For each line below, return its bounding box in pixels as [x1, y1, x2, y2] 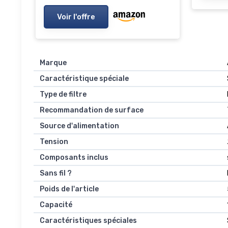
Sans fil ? [40, 169, 72, 178]
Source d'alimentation [40, 122, 119, 131]
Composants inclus [40, 153, 108, 162]
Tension [40, 137, 68, 147]
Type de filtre [40, 90, 87, 99]
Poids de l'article [40, 185, 99, 194]
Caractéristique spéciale [40, 74, 129, 83]
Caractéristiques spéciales [40, 216, 137, 225]
